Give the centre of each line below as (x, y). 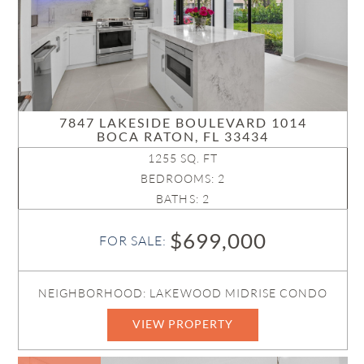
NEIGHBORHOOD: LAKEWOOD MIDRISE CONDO (183, 292)
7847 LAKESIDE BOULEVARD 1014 (183, 122)
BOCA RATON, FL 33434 (183, 136)
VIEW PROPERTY (183, 323)
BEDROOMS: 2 (183, 178)
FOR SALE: (134, 240)
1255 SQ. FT (183, 158)
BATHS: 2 (183, 198)
